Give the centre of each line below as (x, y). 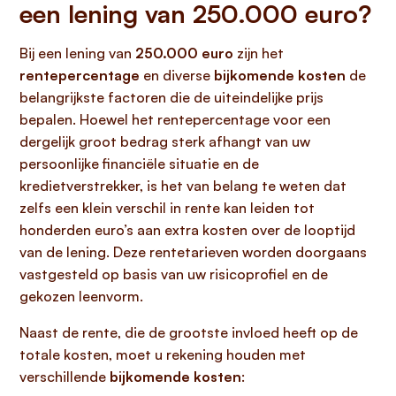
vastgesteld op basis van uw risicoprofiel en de (174, 274)
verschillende (65, 377)
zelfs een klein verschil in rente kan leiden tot (167, 208)
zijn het (259, 53)
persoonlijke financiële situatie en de (139, 164)
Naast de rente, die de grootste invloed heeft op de (189, 332)
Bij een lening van (77, 53)
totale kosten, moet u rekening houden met (163, 354)
